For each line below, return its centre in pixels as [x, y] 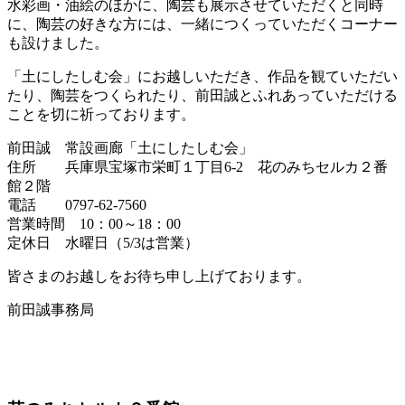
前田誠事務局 [51, 309]
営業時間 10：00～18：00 [94, 223]
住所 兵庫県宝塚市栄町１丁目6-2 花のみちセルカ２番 [198, 166]
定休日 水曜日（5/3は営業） [103, 242]
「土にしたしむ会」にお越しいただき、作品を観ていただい [202, 76]
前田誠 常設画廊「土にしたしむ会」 [130, 147]
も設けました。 [58, 42]
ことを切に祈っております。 [101, 114]
